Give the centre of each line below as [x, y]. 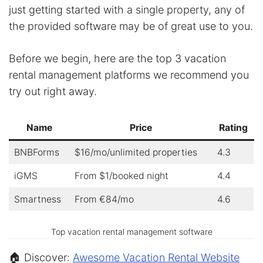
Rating [233, 128]
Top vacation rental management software [131, 231]
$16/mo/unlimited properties [136, 153]
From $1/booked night [121, 176]
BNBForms [36, 153]
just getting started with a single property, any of [127, 10]
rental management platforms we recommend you [129, 75]
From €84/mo [104, 200]
